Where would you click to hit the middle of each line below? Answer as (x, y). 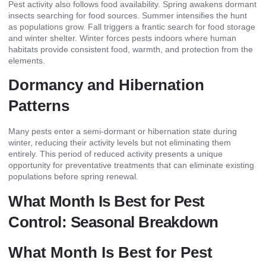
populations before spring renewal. (73, 177)
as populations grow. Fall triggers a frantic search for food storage (132, 26)
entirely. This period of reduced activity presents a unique (115, 154)
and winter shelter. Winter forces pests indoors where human (122, 38)
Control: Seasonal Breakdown (113, 222)
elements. (27, 60)
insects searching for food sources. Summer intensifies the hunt (128, 15)
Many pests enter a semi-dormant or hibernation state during (123, 132)
